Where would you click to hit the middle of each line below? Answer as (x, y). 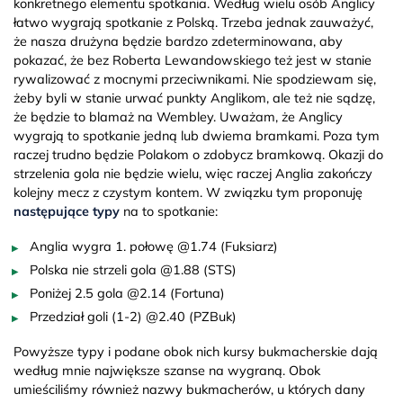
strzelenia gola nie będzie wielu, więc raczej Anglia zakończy (193, 173)
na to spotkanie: (169, 211)
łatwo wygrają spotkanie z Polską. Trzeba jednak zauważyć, (193, 22)
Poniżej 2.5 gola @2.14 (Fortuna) (127, 293)
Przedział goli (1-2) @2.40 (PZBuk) (133, 316)
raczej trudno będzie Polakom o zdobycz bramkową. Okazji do (198, 154)
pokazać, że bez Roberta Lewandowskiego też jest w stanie (193, 60)
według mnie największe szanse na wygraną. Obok (167, 370)
